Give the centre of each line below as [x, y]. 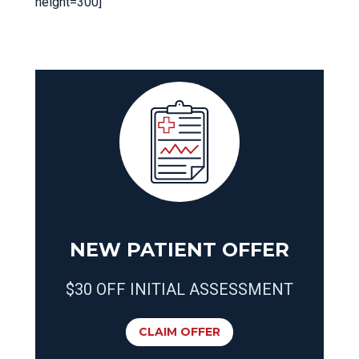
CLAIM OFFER [179, 332]
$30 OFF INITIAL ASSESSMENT [179, 290]
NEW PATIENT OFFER [179, 250]
